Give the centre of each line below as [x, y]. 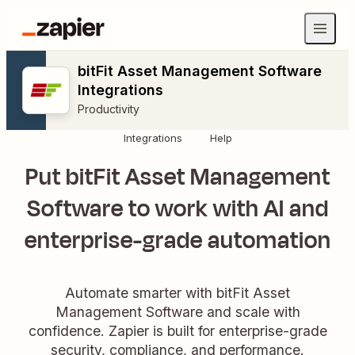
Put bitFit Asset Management [177, 177]
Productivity [109, 109]
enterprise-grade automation [177, 240]
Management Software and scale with [177, 311]
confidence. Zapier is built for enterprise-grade [177, 330]
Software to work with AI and [177, 209]
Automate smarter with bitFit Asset [177, 292]
